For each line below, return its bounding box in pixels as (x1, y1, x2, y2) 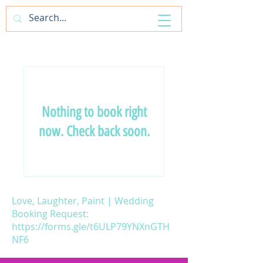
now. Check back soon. (38, 123, 150, 140)
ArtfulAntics (9, 15, 76, 28)
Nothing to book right (41, 103, 147, 120)
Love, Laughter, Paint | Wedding (12, 194, 154, 207)
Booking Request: (12, 207, 89, 220)
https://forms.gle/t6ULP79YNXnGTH (12, 220, 170, 233)
